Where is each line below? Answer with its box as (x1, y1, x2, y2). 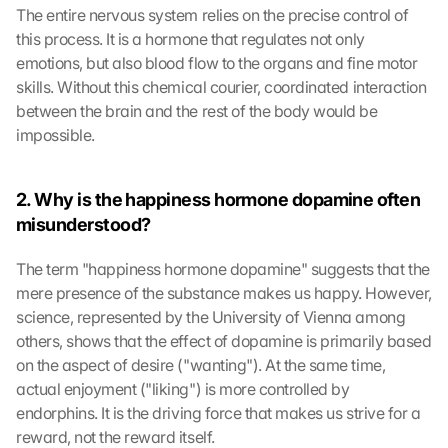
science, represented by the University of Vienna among (16, 307, 406, 327)
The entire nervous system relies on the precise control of (16, 5, 409, 25)
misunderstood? (16, 214, 151, 235)
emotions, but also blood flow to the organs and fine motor (16, 53, 418, 73)
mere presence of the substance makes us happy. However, (16, 283, 432, 303)
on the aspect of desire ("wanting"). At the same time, (16, 355, 386, 375)
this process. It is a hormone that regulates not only (16, 29, 365, 49)
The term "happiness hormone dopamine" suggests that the (16, 259, 430, 279)
